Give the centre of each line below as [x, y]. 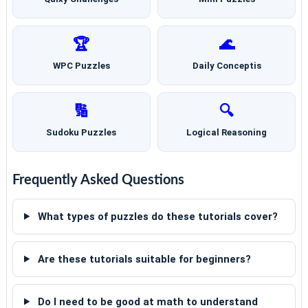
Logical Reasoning [227, 132]
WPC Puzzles [81, 65]
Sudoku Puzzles [81, 132]
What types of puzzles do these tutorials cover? [156, 216]
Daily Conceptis [227, 65]
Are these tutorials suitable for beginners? [143, 259]
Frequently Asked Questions [98, 180]
